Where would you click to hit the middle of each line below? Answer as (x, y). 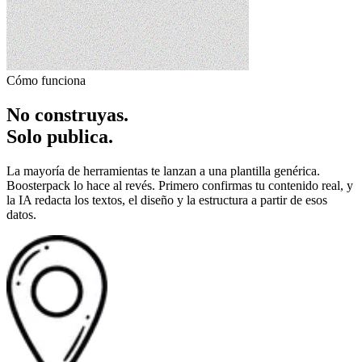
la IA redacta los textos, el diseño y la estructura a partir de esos (167, 200)
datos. (21, 214)
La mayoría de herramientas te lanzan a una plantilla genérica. (163, 170)
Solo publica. (60, 137)
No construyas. (67, 115)
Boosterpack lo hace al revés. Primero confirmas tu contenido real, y (180, 185)
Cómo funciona (46, 81)
